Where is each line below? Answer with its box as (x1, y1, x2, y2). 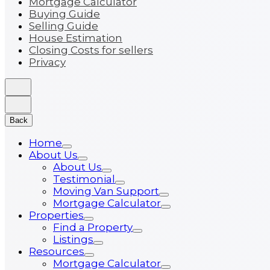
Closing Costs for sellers (29, 44, 153, 56)
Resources (29, 245, 84, 257)
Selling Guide (29, 20, 98, 32)
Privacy (29, 56, 66, 68)
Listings (53, 233, 93, 245)
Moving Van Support (53, 185, 159, 197)
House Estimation (29, 32, 122, 44)
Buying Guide (29, 8, 100, 20)
